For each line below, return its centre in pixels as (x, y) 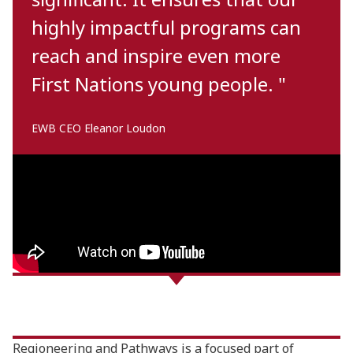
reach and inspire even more (156, 56)
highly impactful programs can (166, 27)
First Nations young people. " (159, 84)
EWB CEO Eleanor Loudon (98, 128)
